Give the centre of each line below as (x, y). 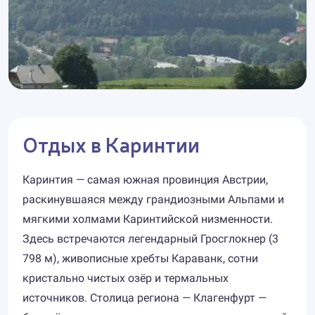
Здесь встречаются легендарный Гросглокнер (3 (150, 239)
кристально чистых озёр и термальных (126, 278)
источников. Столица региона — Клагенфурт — (144, 298)
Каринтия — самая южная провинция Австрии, (145, 180)
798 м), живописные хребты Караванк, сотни (140, 258)
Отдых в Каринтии (111, 143)
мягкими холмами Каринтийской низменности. (148, 219)
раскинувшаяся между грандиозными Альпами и (153, 199)
